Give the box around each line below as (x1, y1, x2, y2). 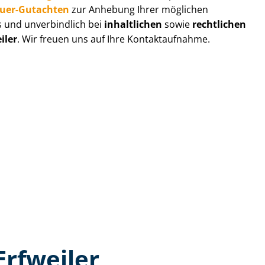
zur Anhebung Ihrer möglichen (69, 2, 209, 16)
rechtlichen (192, 17, 247, 31)
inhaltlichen (104, 17, 163, 31)
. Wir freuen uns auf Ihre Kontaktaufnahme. (17, 32, 211, 46)
